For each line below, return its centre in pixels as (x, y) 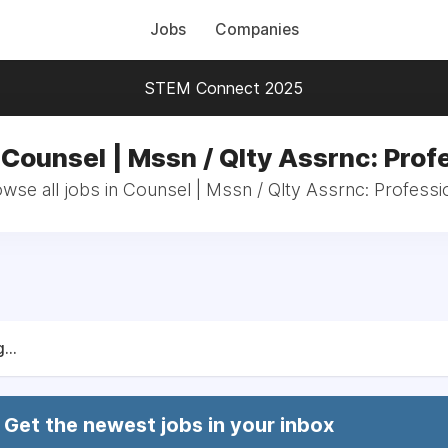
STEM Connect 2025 (224, 88)
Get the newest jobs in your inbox (169, 425)
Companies (256, 29)
